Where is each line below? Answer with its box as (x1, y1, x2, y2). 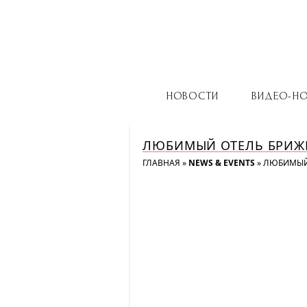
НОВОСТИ (165, 90, 219, 102)
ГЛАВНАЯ (143, 157, 180, 169)
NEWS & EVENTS (188, 157, 255, 169)
